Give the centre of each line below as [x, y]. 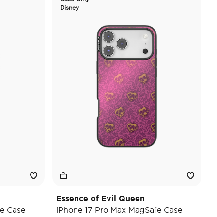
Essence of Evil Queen [101, 198]
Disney [70, 8]
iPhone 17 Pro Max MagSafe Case [119, 210]
